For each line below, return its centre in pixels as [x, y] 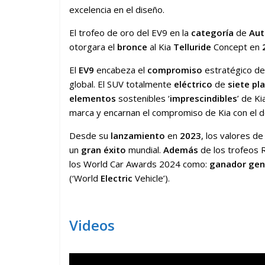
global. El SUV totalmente [122, 84]
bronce [132, 47]
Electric [117, 178]
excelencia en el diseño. [117, 10]
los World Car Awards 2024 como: [138, 164]
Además [182, 150]
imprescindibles [203, 98]
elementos [93, 98]
